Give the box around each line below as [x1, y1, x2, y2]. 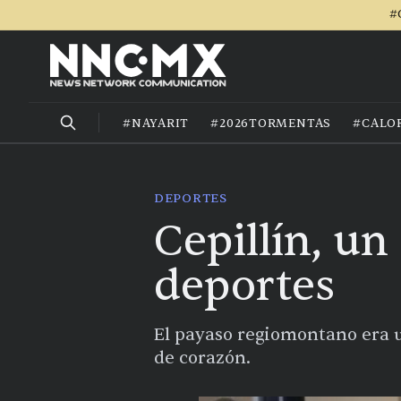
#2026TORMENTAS [210, 115, 332, 131]
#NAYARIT [123, 115, 190, 131]
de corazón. [154, 347, 251, 369]
